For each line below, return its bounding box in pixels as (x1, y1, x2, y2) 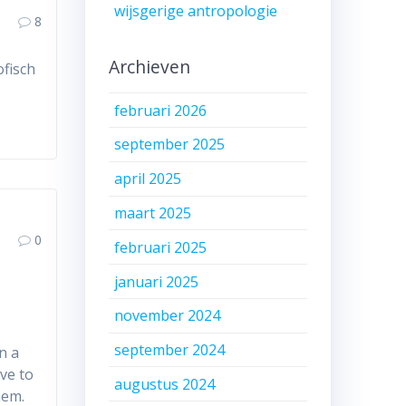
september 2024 (114, 340, 226, 361)
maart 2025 (114, 202, 192, 223)
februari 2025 (114, 237, 208, 257)
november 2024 (114, 305, 221, 326)
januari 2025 (114, 271, 199, 292)
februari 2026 (114, 100, 208, 121)
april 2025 (114, 169, 182, 189)
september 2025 (114, 134, 226, 155)
